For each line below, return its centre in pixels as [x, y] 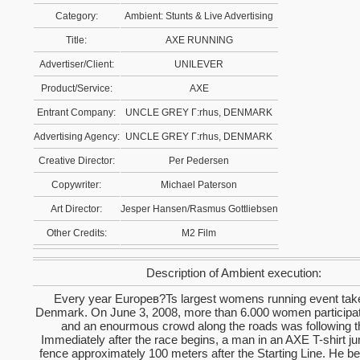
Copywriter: [77, 185]
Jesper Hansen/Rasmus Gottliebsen [199, 209]
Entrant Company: [77, 112]
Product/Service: [77, 88]
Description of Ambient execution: [234, 273]
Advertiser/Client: [77, 64]
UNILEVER [199, 64]
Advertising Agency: [77, 137]
